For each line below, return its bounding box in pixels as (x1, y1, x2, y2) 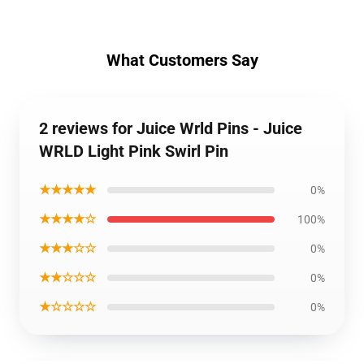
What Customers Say (106, 50, 258, 70)
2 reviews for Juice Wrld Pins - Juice (39, 119, 302, 138)
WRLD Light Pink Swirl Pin (39, 141, 228, 161)
